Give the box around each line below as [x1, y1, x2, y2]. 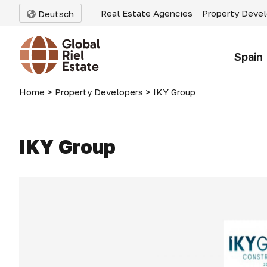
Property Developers [55, 86, 143, 97]
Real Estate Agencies [101, 8, 193, 18]
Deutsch [36, 8, 74, 19]
